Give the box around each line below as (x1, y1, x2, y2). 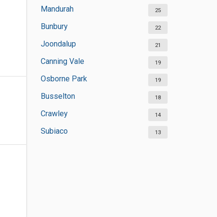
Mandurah (40, 4, 74, 14)
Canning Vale (40, 57, 84, 66)
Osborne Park (40, 74, 87, 83)
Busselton (40, 92, 75, 101)
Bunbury (40, 22, 68, 31)
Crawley (40, 109, 68, 118)
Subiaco (40, 126, 68, 136)
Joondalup (40, 39, 76, 48)
